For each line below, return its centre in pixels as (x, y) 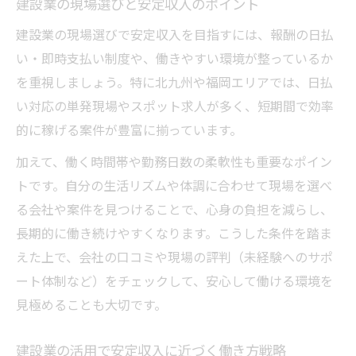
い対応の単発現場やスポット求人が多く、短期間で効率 (175, 106)
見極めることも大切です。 (91, 305)
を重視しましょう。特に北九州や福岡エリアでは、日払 (174, 82)
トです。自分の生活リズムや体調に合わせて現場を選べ (174, 186)
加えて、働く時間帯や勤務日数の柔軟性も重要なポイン (174, 162)
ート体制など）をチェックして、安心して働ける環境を (174, 281)
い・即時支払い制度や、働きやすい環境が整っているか (174, 58)
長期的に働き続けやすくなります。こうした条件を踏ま (174, 233)
